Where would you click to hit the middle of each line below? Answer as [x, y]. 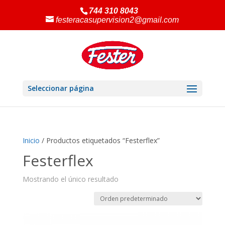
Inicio [31, 140]
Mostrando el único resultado [70, 179]
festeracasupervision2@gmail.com [118, 20]
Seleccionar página [61, 88]
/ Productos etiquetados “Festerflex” [99, 140]
